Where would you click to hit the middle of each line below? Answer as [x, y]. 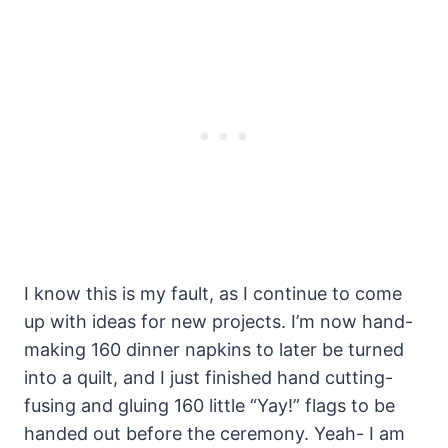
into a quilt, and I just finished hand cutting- [208, 378]
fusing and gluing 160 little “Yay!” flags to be [209, 406]
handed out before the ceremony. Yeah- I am [214, 434]
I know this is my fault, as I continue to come [213, 294]
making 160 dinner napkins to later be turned [214, 350]
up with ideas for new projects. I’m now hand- [218, 322]
